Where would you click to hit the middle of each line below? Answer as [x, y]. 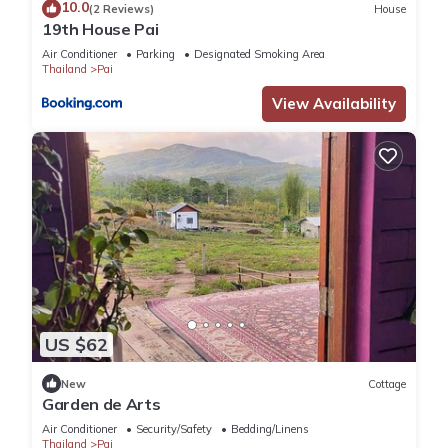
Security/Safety [174, 429]
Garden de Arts [101, 404]
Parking [155, 54]
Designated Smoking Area [259, 54]
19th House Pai [100, 29]
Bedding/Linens [270, 429]
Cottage [387, 383]
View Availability [334, 104]
